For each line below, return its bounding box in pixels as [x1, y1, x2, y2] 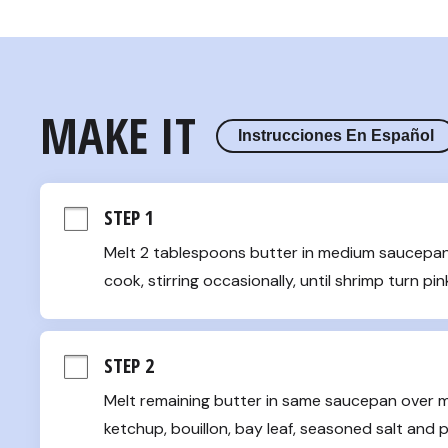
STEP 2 [103, 352, 154, 380]
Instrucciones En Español [237, 126, 434, 144]
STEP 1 [103, 204, 154, 232]
